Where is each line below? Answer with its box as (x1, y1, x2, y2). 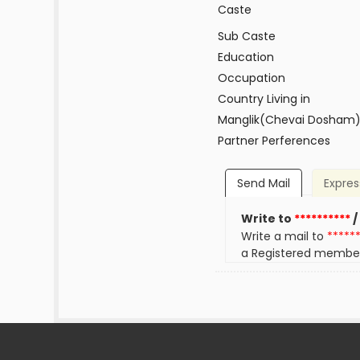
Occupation (217, 70, 285, 86)
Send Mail (236, 175, 290, 192)
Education (217, 49, 274, 65)
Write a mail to (241, 228, 328, 245)
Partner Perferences (217, 133, 330, 149)
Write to (241, 211, 295, 227)
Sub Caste (217, 28, 276, 44)
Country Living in (217, 91, 310, 107)
